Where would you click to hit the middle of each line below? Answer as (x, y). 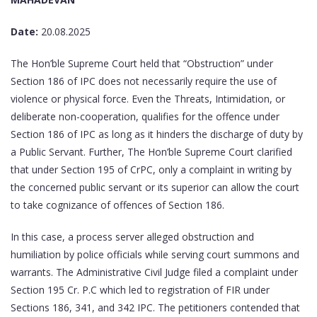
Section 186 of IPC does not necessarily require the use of (144, 81)
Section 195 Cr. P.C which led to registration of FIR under (140, 290)
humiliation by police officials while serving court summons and (155, 255)
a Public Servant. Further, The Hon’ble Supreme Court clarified (151, 152)
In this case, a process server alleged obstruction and (132, 237)
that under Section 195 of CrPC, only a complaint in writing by (151, 170)
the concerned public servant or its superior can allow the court (155, 188)
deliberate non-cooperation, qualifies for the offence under (145, 117)
